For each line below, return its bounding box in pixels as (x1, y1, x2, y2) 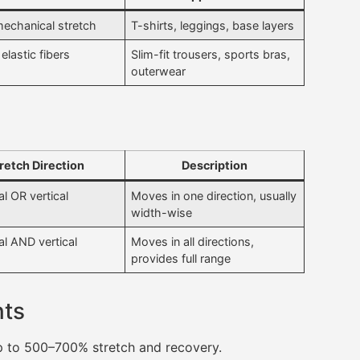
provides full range (131, 252, 231, 266)
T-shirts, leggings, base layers (131, 18, 295, 33)
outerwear (131, 64, 186, 79)
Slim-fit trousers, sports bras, (131, 47, 291, 62)
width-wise (131, 206, 193, 220)
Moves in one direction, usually (131, 189, 297, 203)
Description (182, 158, 247, 173)
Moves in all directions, (131, 235, 255, 249)
